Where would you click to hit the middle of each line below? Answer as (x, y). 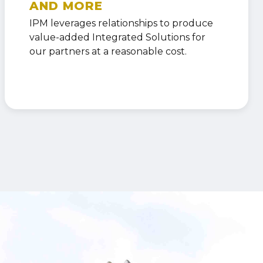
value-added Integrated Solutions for (117, 37)
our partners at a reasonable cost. (108, 51)
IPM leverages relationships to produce (121, 23)
